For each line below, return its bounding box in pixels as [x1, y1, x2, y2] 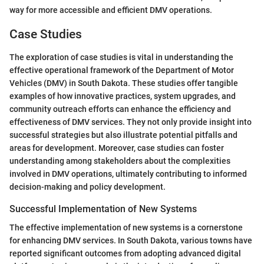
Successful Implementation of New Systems [9, 203, 197, 214]
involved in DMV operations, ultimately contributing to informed [9, 169, 247, 179]
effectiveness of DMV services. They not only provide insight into [9, 117, 252, 127]
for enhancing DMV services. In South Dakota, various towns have [9, 236, 252, 246]
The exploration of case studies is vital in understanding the [9, 52, 233, 62]
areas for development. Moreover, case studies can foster [9, 143, 224, 153]
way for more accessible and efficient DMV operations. [9, 5, 212, 15]
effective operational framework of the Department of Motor [9, 65, 234, 75]
